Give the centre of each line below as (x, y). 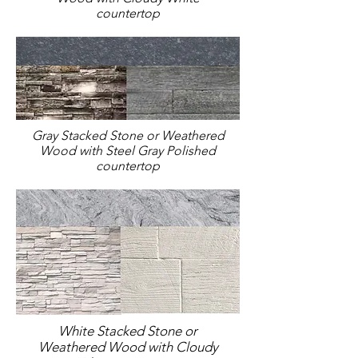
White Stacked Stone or (128, 331)
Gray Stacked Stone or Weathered (128, 135)
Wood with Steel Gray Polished (128, 151)
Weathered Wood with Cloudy (128, 347)
